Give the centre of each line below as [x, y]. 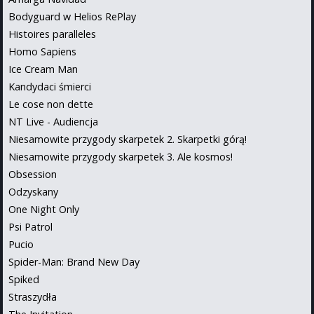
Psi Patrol [30, 226]
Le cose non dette [51, 104]
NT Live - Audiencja [53, 121]
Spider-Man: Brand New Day [74, 261]
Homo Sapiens [42, 51]
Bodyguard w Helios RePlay [72, 16]
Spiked [24, 279]
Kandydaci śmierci [50, 86]
